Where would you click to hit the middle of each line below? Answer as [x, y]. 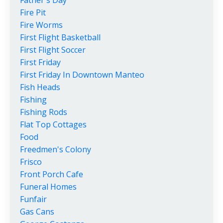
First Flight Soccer [53, 50]
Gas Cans [37, 211]
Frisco [31, 162]
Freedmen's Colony [56, 149]
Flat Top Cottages [53, 124]
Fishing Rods [44, 112]
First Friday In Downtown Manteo [82, 74]
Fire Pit [33, 12]
